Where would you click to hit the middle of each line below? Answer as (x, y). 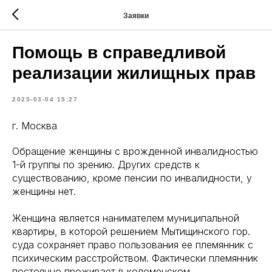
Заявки (136, 15)
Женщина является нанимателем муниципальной (126, 218)
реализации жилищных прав (134, 73)
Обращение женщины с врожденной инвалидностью (135, 151)
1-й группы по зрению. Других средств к (106, 165)
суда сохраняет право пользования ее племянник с (133, 245)
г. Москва (35, 126)
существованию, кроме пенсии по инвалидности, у (132, 178)
